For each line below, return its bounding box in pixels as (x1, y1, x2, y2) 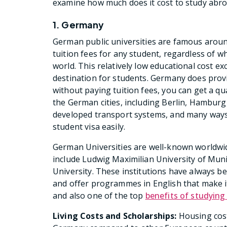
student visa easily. (53, 121, 126, 133)
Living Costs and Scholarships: (53, 210, 177, 222)
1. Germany (53, 19, 104, 31)
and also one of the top (53, 190, 145, 202)
